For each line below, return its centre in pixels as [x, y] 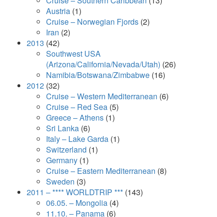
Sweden [60, 181]
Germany [62, 160]
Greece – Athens [75, 117]
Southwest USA [73, 54]
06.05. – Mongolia [77, 203]
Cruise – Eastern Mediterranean [101, 171]
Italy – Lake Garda [77, 139]
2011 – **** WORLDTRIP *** [75, 192]
